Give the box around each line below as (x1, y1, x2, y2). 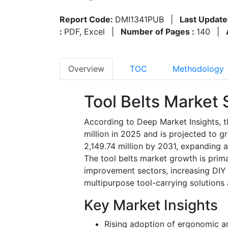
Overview (68, 63, 104, 74)
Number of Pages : (121, 26, 196, 37)
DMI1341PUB (115, 14, 164, 24)
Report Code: (60, 14, 115, 24)
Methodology (173, 63, 224, 74)
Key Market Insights (84, 196, 218, 214)
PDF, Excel (64, 26, 105, 37)
